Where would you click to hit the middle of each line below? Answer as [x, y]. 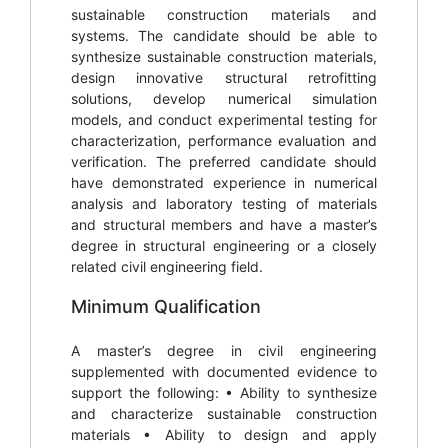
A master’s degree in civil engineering [224, 350]
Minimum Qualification [166, 306]
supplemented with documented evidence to [224, 371]
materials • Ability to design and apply [224, 434]
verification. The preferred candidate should [224, 161]
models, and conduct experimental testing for [224, 119]
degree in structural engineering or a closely [224, 245]
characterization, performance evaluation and [224, 140]
